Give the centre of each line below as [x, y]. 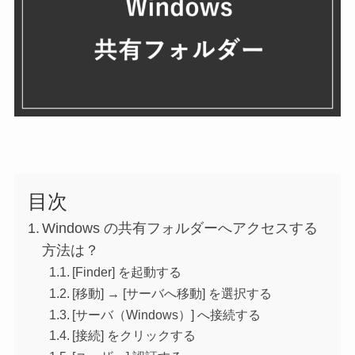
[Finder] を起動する [127, 272]
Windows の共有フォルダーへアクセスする [180, 228]
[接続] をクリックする [134, 336]
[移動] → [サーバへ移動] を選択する [172, 293]
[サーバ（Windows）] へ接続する [166, 314]
